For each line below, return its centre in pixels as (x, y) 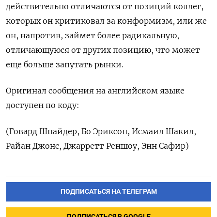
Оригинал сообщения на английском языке (95, 91)
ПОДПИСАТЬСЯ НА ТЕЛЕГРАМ (108, 192)
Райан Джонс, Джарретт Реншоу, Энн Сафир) (97, 146)
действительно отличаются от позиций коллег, (105, 7)
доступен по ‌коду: (43, 105)
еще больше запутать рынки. (65, 65)
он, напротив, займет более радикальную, (93, 36)
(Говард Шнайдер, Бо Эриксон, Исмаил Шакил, (101, 132)
